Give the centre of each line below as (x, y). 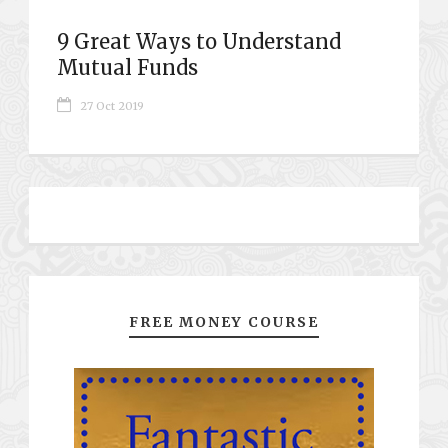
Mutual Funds (127, 67)
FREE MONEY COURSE (224, 321)
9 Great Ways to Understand (199, 41)
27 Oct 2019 (112, 105)
